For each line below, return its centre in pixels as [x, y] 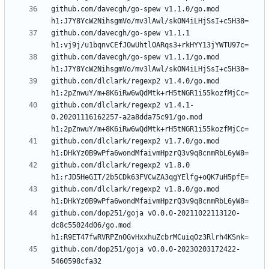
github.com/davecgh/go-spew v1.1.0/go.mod [135, 9]
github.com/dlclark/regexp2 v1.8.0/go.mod [135, 189]
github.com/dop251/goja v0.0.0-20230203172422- [146, 249]
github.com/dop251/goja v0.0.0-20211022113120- [146, 213]
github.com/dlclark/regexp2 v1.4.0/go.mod [135, 81]
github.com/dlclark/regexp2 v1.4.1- [122, 105]
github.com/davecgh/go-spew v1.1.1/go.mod [135, 57]
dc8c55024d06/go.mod [91, 225]
